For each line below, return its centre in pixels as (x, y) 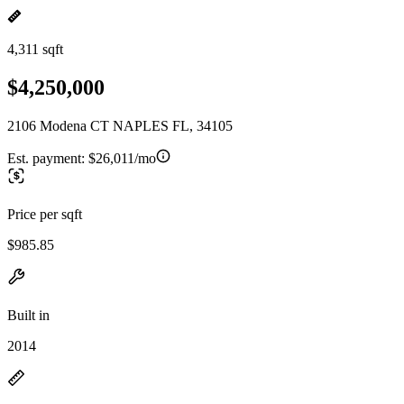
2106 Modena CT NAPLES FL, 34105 (120, 125)
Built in (28, 315)
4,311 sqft (35, 49)
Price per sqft (45, 214)
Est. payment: (48, 158)
